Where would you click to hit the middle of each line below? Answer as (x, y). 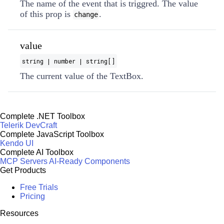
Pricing (32, 196)
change (86, 14)
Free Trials (39, 187)
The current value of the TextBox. (82, 76)
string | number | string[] (68, 61)
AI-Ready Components (89, 161)
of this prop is (46, 14)
